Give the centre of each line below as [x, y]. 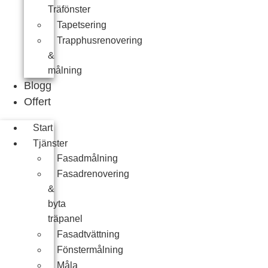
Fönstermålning [90, 250]
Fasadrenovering [93, 174]
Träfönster [69, 9]
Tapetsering [82, 25]
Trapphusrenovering [100, 40]
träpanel [65, 219]
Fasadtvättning [88, 234]
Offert [37, 102]
